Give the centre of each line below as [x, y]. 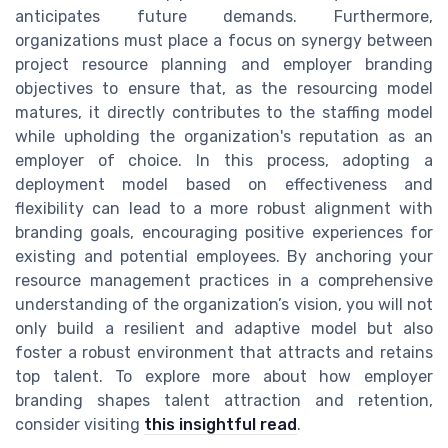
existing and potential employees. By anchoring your [224, 257]
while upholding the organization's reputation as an [224, 137]
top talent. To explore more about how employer [224, 377]
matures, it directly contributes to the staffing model [224, 113]
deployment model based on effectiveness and [224, 185]
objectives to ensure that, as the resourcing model [224, 89]
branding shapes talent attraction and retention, [224, 401]
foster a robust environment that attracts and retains [224, 353]
